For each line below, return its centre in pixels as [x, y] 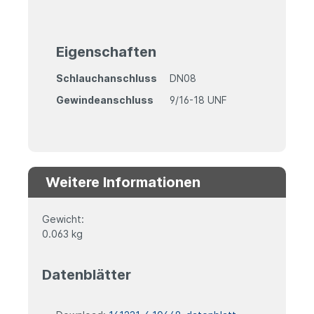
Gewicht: [63, 219]
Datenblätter [87, 274]
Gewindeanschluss [105, 100]
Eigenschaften [106, 52]
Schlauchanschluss [107, 78]
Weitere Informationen [123, 182]
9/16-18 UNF [198, 100]
